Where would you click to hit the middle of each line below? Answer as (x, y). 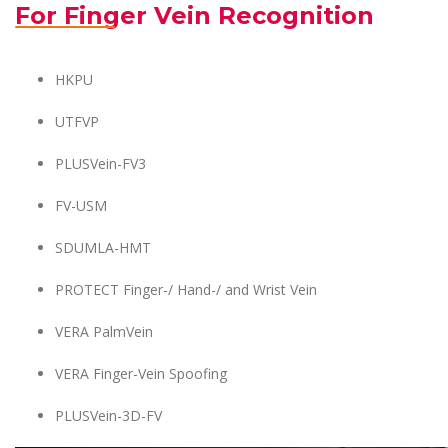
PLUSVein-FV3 (102, 163)
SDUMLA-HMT (105, 247)
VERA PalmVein (106, 331)
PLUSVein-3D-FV (110, 415)
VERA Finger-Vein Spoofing (143, 373)
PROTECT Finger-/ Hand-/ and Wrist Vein (186, 289)
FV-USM (83, 205)
